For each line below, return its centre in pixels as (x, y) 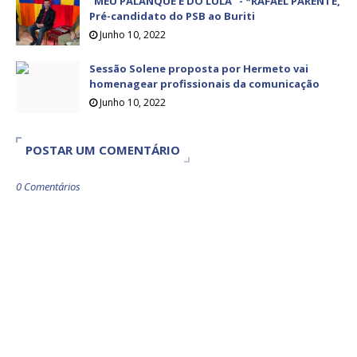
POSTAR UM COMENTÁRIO (103, 150)
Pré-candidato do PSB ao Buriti (172, 16)
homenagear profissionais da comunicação (204, 84)
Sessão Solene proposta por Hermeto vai (199, 69)
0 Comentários (48, 187)
